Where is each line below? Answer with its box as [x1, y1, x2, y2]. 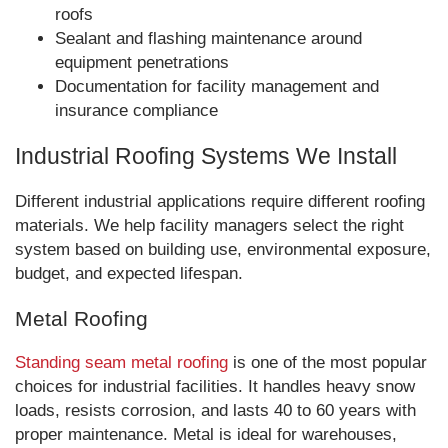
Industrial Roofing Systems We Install [15, 143, 397, 169]
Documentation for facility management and [55, 77, 379, 96]
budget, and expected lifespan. [15, 264, 243, 283]
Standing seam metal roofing [15, 353, 228, 372]
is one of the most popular [228, 353, 427, 372]
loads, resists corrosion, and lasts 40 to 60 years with [15, 401, 416, 420]
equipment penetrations [55, 53, 229, 72]
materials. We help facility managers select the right [15, 216, 404, 235]
